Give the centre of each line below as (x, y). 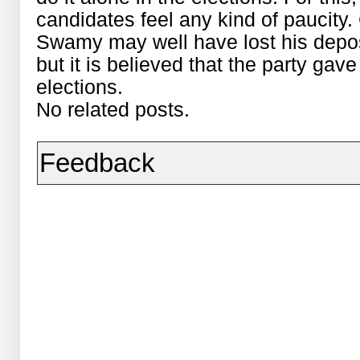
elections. (80, 87)
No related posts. (113, 109)
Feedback (98, 163)
